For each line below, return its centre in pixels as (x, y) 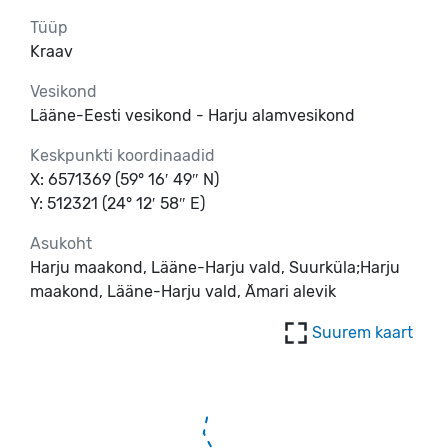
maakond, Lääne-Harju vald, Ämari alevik (183, 291)
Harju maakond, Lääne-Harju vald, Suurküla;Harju (215, 267)
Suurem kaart (362, 332)
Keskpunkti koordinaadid (122, 155)
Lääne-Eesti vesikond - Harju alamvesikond (192, 115)
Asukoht (61, 243)
